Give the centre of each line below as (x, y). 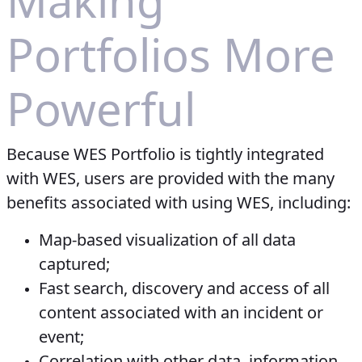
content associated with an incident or (181, 313)
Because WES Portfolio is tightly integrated (165, 154)
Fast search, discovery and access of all (184, 288)
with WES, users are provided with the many (170, 179)
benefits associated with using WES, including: (179, 203)
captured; (74, 264)
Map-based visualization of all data (167, 240)
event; (61, 337)
